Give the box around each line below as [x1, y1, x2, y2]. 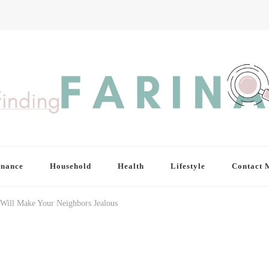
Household [49, 162, 91, 171]
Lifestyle [170, 162, 205, 171]
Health [117, 162, 144, 171]
